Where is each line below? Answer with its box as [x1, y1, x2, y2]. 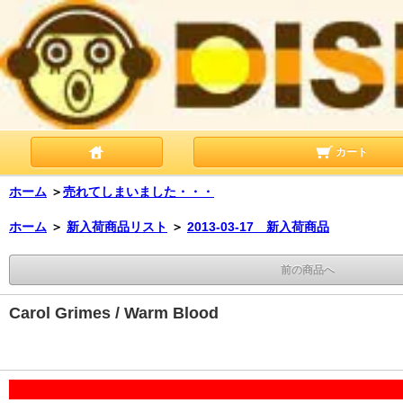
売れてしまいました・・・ [63, 184, 214, 199]
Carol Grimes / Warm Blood [9, 303, 219, 322]
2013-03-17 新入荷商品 [187, 219, 329, 234]
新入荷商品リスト [67, 219, 167, 234]
